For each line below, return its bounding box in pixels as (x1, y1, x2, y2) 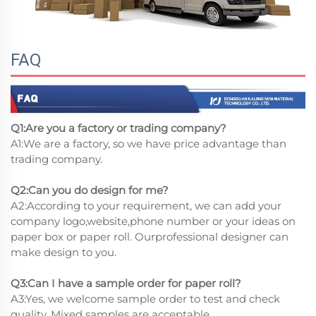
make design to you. (11, 245, 116, 259)
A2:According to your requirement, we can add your (11, 198, 281, 212)
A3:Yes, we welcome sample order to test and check (11, 291, 280, 305)
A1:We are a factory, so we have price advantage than (11, 136, 286, 150)
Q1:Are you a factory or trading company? (11, 121, 226, 135)
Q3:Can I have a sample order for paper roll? (11, 276, 241, 290)
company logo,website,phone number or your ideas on (11, 214, 296, 228)
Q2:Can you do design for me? (11, 183, 169, 197)
